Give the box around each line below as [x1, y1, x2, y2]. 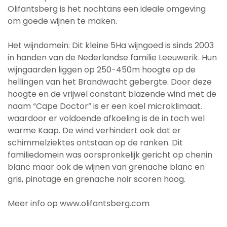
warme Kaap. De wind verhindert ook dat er [8, 124, 181, 136]
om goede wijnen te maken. [8, 15, 117, 27]
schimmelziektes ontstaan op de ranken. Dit [8, 136, 183, 148]
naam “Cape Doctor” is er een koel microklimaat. [8, 100, 202, 112]
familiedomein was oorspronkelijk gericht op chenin [8, 148, 212, 161]
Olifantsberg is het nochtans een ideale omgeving [8, 3, 206, 15]
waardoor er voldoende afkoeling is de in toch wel [8, 112, 205, 124]
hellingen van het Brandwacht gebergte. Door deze [8, 75, 212, 88]
